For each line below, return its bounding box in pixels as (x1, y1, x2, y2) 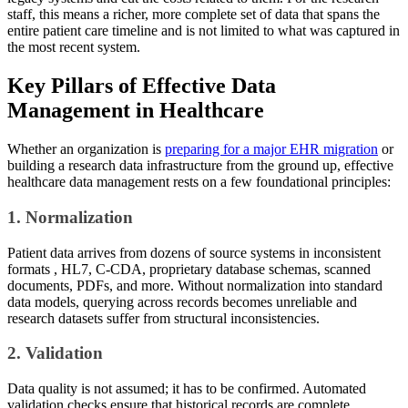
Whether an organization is (7, 141, 165, 158)
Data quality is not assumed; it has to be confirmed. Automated (7, 381, 366, 396)
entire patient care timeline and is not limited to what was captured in (7, 23, 400, 39)
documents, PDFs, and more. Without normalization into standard (7, 277, 382, 293)
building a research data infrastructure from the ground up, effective (7, 158, 393, 174)
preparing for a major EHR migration (165, 141, 378, 158)
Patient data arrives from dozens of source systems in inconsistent (7, 244, 381, 260)
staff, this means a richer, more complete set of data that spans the (7, 6, 380, 23)
